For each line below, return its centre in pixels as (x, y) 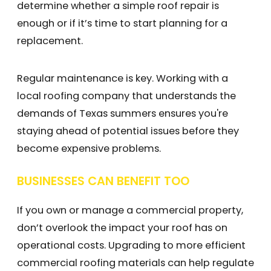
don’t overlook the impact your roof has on (122, 228)
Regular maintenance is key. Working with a (122, 78)
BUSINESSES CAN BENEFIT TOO (103, 181)
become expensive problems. (89, 148)
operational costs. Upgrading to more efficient (131, 246)
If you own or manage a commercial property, (130, 211)
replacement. (50, 41)
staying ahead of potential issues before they (128, 131)
